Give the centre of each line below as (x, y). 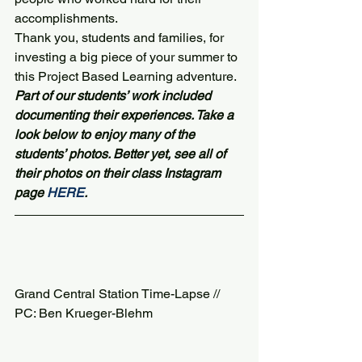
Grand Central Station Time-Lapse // (119, 294)
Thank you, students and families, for (121, 38)
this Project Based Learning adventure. (126, 76)
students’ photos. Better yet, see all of (122, 154)
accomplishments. (66, 18)
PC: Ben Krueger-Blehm (84, 313)
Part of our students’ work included (114, 96)
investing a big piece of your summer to (128, 57)
